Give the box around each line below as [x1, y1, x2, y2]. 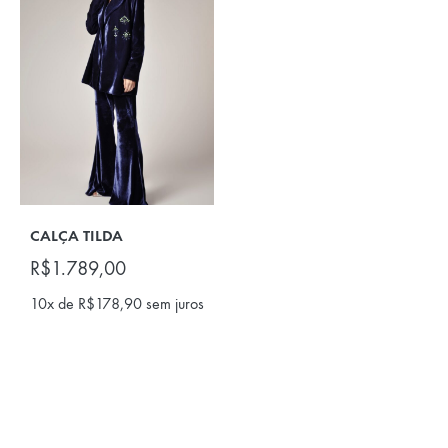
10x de [30, 293, 78, 313]
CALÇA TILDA [30, 225, 123, 245]
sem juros [142, 293, 204, 313]
